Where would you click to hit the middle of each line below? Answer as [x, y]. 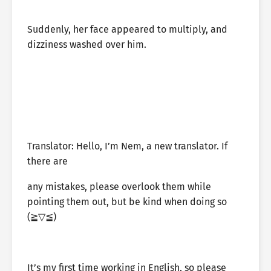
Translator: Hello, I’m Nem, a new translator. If [127, 146]
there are [47, 161]
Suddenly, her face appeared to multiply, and [127, 29]
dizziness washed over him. [87, 44]
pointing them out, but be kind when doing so [127, 202]
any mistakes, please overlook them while [119, 187]
